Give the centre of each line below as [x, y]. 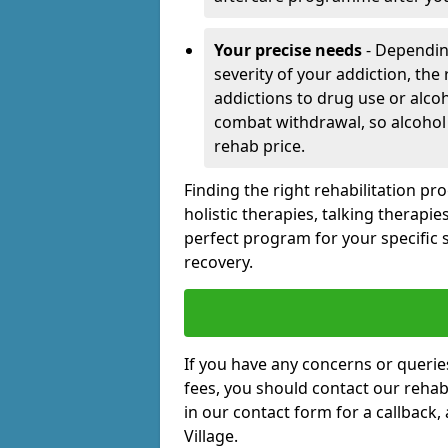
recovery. [218, 262]
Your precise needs [288, 50]
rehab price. [259, 146]
